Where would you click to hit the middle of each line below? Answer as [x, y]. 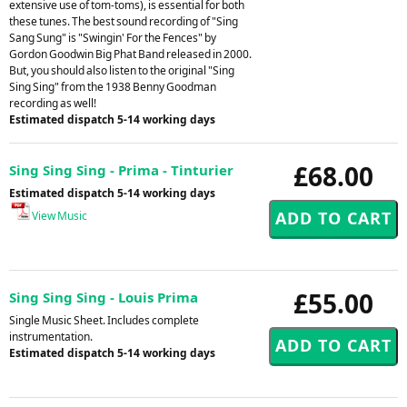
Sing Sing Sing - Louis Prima [104, 297]
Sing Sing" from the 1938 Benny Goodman [113, 86]
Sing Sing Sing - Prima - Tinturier [121, 169]
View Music [59, 215]
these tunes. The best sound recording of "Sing [124, 21]
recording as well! [53, 103]
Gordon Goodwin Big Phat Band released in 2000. [130, 54]
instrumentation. [51, 336]
